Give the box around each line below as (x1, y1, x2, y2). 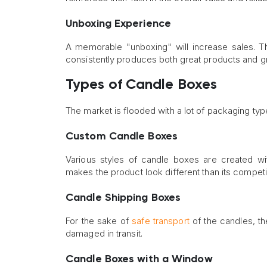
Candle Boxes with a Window (66, 254, 213, 265)
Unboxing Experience (66, 18, 171, 30)
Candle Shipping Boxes (66, 193, 181, 204)
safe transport (132, 215, 190, 227)
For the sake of (66, 215, 132, 227)
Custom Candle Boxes (66, 131, 178, 142)
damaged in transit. (66, 228, 142, 240)
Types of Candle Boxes (66, 77, 218, 92)
